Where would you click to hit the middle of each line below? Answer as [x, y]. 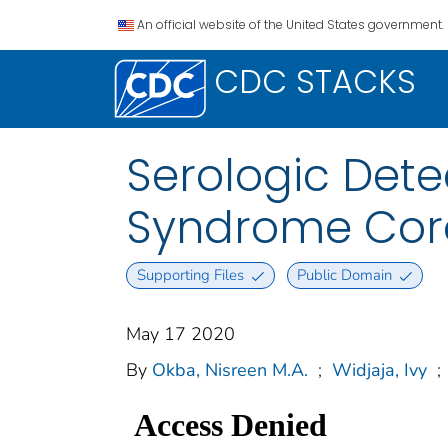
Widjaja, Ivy [379, 370]
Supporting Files [190, 275]
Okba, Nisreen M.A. [230, 370]
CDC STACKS [315, 81]
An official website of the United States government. [290, 24]
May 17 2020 [180, 334]
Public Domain [345, 275]
